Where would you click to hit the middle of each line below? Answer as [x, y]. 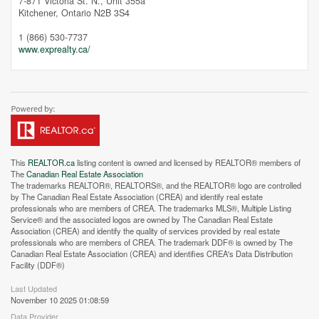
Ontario [76, 13]
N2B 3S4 [112, 13]
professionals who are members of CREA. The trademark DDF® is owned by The [152, 242]
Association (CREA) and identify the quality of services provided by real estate [145, 231]
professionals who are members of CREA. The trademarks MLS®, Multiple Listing [151, 208]
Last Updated [34, 289]
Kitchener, [40, 13]
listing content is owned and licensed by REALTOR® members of [188, 163]
